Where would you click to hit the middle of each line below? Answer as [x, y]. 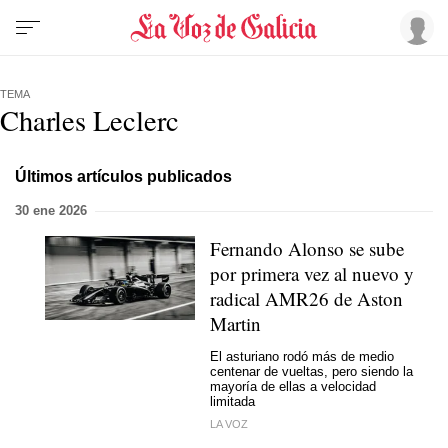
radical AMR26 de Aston [306, 298]
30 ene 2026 [51, 210]
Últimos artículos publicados [123, 176]
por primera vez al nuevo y [312, 273]
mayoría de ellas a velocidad [293, 386]
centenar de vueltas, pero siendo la [311, 371]
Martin [235, 323]
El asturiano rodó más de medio [302, 356]
